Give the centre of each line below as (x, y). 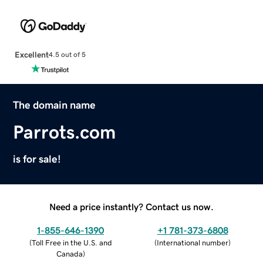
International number (193, 242)
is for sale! (37, 159)
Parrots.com (65, 132)
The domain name (55, 105)
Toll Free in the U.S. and (72, 242)
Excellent (31, 54)
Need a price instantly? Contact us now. (131, 206)
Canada (69, 254)
